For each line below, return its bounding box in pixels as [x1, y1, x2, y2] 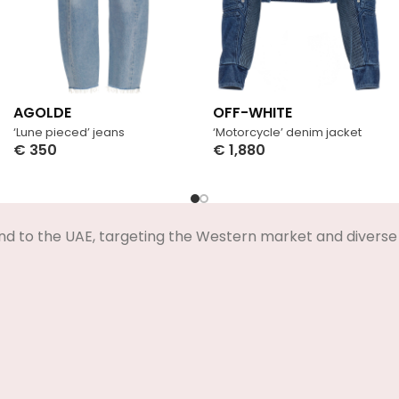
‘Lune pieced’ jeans [13, 123, 125, 141]
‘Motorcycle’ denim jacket [213, 123, 362, 141]
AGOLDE [13, 102, 71, 123]
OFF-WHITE [213, 102, 292, 123]
